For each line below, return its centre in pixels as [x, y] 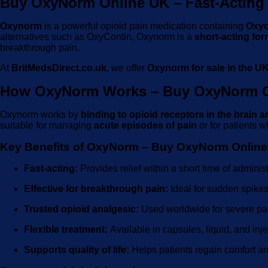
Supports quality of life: [77, 250]
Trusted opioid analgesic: [81, 209]
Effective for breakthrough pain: [96, 189]
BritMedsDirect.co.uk [59, 68]
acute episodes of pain [145, 125]
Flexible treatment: [66, 229]
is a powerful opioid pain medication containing [144, 26]
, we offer [127, 68]
